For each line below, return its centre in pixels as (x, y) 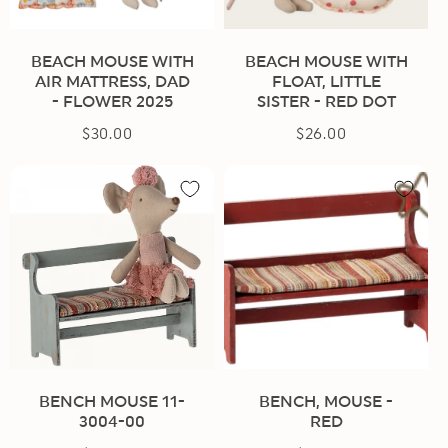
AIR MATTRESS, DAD (112, 81)
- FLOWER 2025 (112, 101)
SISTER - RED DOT (326, 101)
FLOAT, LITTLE (326, 81)
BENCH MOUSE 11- (112, 401)
